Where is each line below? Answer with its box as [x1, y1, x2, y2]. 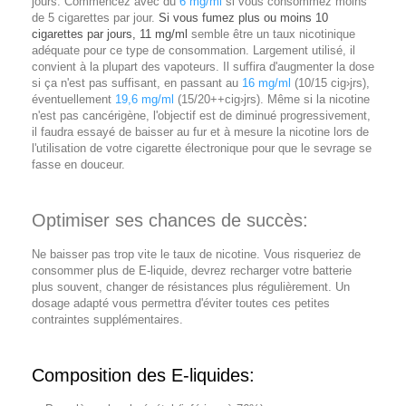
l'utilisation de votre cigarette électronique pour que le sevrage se [32, 141, 372, 156]
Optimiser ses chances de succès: [32, 210, 308, 231]
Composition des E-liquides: [32, 365, 255, 386]
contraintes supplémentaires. [32, 313, 187, 327]
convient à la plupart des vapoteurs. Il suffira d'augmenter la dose [32, 60, 374, 74]
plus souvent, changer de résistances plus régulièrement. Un [32, 280, 350, 295]
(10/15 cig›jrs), [291, 76, 370, 91]
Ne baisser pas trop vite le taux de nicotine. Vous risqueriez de [32, 247, 361, 262]
